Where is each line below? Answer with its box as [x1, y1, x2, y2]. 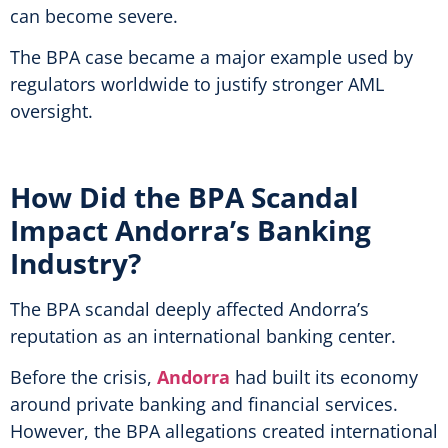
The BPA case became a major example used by [10, 44, 413, 69]
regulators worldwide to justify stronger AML [10, 71, 384, 96]
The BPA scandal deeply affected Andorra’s [10, 296, 369, 321]
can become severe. [10, 3, 178, 28]
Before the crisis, [10, 365, 157, 390]
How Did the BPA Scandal [10, 177, 359, 216]
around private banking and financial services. [10, 392, 398, 417]
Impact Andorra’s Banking [10, 210, 371, 249]
